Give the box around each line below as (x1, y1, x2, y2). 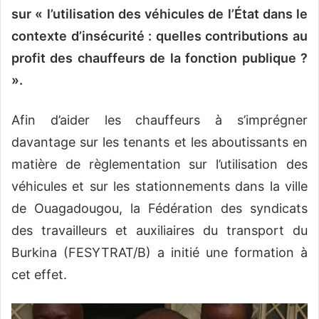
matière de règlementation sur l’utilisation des (11, 156, 308, 172)
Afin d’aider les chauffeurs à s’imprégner (11, 112, 308, 127)
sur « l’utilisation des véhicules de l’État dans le (11, 6, 308, 21)
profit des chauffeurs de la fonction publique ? (11, 50, 308, 66)
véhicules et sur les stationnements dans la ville (11, 178, 308, 194)
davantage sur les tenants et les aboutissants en (11, 134, 308, 150)
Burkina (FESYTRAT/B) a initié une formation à (11, 244, 308, 260)
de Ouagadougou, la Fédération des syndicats (11, 200, 308, 216)
